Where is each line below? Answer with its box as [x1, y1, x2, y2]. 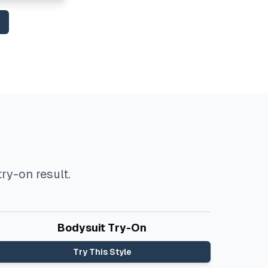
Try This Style [72, 247, 132, 257]
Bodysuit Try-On [57, 221, 147, 234]
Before [5, 220, 31, 228]
